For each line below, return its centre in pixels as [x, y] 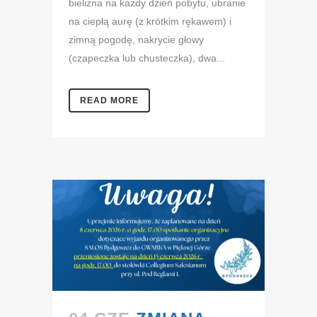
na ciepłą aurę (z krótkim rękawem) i [150, 21]
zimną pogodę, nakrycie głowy [136, 39]
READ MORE [109, 100]
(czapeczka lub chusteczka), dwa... [147, 58]
